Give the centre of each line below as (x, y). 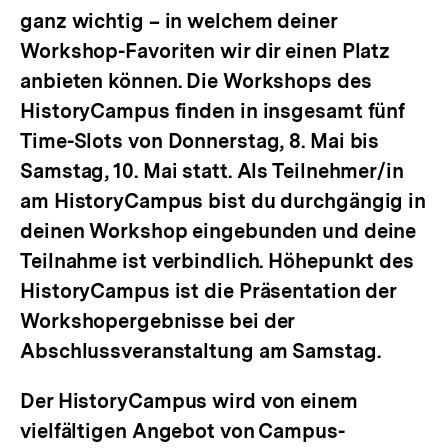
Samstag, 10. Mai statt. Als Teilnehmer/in (212, 171)
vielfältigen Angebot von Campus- (182, 431)
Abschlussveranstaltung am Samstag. (200, 351)
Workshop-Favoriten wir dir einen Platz (205, 51)
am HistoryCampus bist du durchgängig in (223, 201)
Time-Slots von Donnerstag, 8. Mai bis (200, 141)
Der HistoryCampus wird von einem (189, 401)
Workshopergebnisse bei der (157, 321)
